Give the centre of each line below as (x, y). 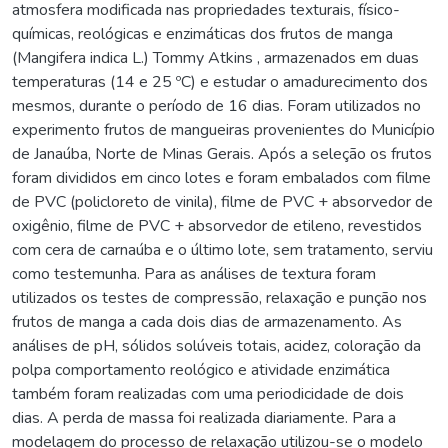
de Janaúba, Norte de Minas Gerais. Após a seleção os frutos (222, 153)
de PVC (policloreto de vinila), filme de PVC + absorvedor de (222, 201)
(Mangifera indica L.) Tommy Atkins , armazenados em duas (215, 57)
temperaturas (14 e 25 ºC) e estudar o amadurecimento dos (220, 81)
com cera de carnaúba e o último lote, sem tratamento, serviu (222, 249)
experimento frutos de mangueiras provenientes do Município (223, 129)
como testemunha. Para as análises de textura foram (194, 273)
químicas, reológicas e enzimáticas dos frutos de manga (202, 33)
